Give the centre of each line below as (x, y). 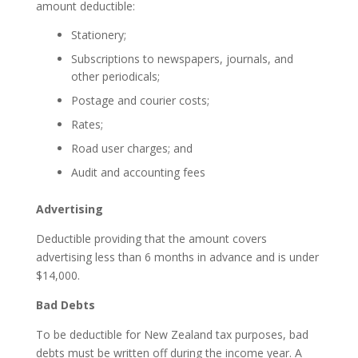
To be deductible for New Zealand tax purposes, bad (172, 334)
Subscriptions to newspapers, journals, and (182, 58)
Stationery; (98, 34)
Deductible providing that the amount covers (151, 238)
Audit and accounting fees (138, 172)
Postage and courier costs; (140, 100)
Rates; (87, 124)
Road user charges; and (131, 148)
